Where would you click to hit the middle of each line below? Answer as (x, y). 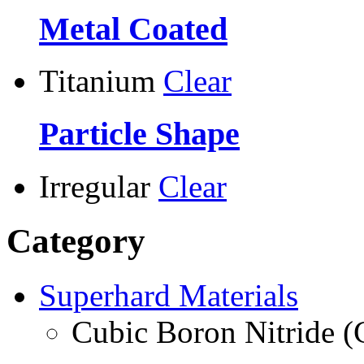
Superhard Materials (169, 295)
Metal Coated (133, 28)
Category (76, 240)
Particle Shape (139, 134)
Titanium (97, 81)
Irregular (95, 186)
